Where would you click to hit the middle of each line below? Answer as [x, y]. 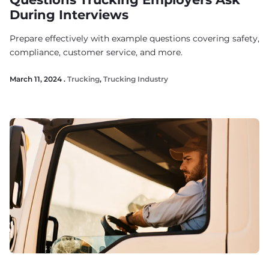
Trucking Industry [136, 79]
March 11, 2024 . [38, 79]
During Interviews [69, 15]
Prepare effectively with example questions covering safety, [134, 38]
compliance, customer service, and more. [96, 52]
